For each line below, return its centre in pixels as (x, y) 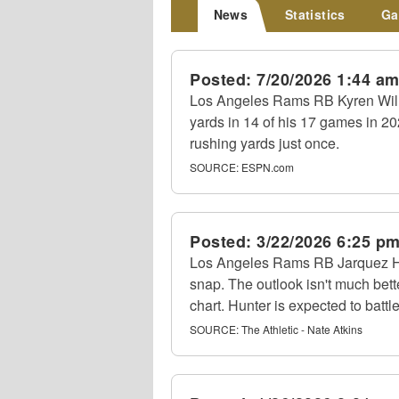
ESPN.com (268, 167)
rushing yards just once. (265, 143)
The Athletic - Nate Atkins (302, 329)
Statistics (315, 14)
